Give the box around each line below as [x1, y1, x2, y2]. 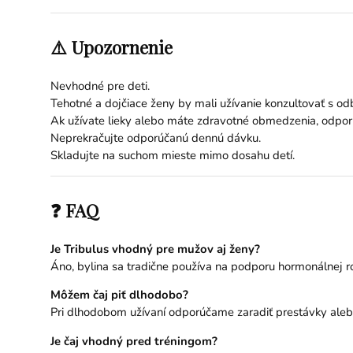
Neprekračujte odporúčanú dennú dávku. [50, 129, 261, 146]
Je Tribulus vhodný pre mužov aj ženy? [50, 240, 260, 257]
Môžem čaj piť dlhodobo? [50, 287, 188, 303]
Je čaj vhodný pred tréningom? [50, 333, 217, 350]
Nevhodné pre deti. [50, 77, 150, 94]
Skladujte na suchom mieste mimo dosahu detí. [50, 147, 295, 163]
